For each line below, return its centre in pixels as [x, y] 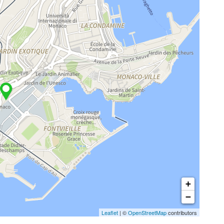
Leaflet [110, 212]
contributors [182, 212]
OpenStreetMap [147, 212]
